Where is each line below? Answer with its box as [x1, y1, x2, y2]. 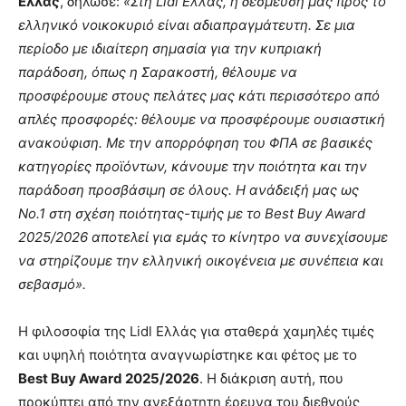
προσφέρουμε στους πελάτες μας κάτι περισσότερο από [18, 87, 380, 105]
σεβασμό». [18, 275, 86, 294]
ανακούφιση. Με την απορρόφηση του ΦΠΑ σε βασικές [18, 134, 372, 152]
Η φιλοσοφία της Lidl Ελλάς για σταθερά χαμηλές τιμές [18, 323, 374, 341]
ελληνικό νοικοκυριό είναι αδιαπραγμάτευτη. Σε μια [18, 16, 355, 34]
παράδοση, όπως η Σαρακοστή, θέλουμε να [18, 63, 297, 82]
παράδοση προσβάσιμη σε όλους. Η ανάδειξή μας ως [18, 181, 359, 199]
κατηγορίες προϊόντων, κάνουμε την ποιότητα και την [18, 158, 367, 176]
